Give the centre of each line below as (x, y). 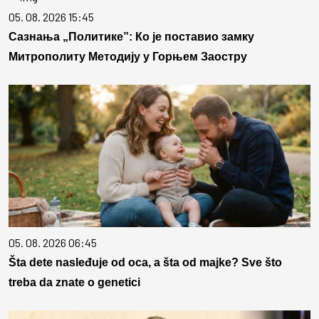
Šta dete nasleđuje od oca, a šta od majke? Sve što (145, 263)
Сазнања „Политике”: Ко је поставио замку (131, 37)
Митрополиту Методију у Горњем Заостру (128, 57)
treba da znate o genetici (74, 283)
